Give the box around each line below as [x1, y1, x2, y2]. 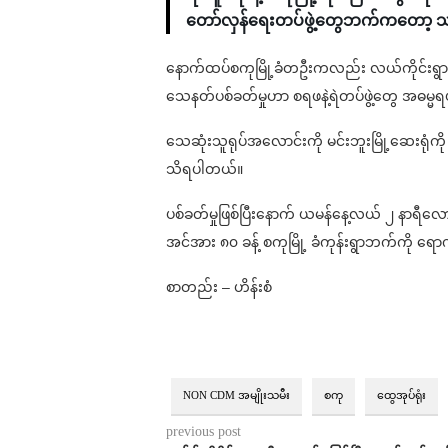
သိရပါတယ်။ [165, 161, 243, 178]
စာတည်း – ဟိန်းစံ [165, 279, 272, 296]
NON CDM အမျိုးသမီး [182, 389, 290, 402]
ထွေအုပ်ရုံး [376, 389, 426, 402]
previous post [165, 424, 241, 440]
